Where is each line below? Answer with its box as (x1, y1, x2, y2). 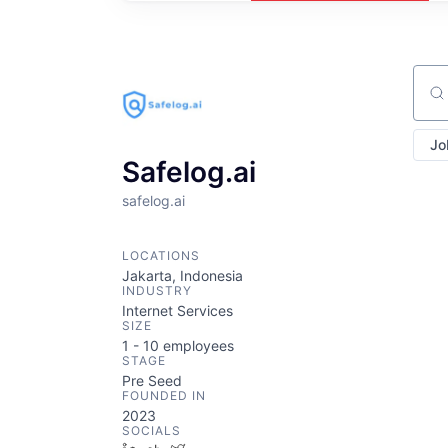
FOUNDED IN (122, 388, 206, 403)
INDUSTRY (122, 283, 192, 298)
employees (159, 337, 234, 354)
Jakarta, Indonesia (122, 267, 243, 284)
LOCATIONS (122, 248, 200, 263)
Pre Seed (122, 372, 182, 389)
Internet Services (122, 302, 233, 319)
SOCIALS (122, 423, 181, 438)
